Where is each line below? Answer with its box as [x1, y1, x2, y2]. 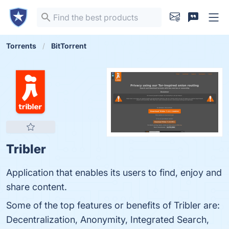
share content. [6, 181, 67, 192]
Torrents [6, 41, 36, 50]
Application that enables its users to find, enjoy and [6, 167, 222, 178]
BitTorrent [51, 41, 86, 50]
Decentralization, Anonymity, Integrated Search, [6, 214, 209, 225]
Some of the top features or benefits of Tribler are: [6, 200, 220, 211]
